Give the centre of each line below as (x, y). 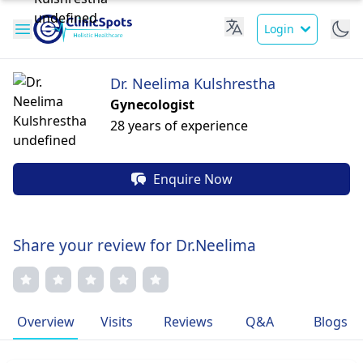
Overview (45, 322)
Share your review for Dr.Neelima (135, 246)
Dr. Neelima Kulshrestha (193, 83)
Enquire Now (193, 179)
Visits (117, 322)
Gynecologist (152, 105)
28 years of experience (179, 126)
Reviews (188, 322)
